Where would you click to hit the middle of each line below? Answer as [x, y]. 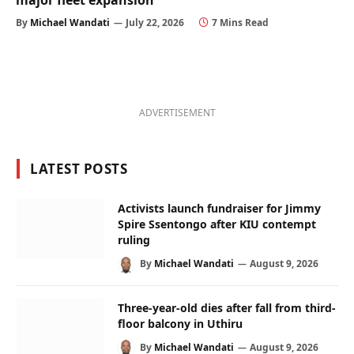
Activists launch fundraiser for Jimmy [219, 209]
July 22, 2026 [155, 23]
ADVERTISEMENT [177, 113]
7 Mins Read [240, 23]
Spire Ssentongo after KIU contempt [217, 224]
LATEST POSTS [79, 169]
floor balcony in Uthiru [180, 323]
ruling [134, 240]
